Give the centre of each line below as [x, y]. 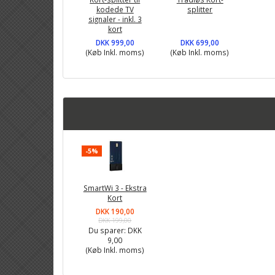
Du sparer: [108, 230]
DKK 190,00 [115, 211]
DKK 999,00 [115, 43]
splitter [200, 10]
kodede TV [115, 10]
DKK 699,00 [200, 43]
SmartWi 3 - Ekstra [115, 188]
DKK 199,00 [115, 220]
